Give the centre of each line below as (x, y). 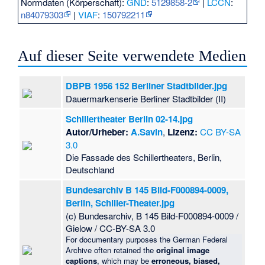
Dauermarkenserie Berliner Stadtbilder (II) (146, 98)
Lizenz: (183, 132)
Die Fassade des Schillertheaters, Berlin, (144, 157)
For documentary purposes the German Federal (147, 239)
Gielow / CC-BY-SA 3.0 (111, 228)
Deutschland (90, 169)
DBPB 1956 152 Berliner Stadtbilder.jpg (147, 85)
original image (183, 250)
